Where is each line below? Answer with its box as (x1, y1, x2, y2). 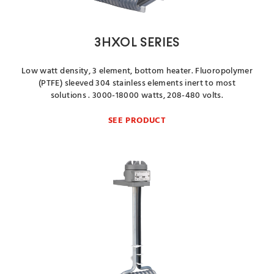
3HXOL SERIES (94, 37, 180, 50)
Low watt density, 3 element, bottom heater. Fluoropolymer (21, 64, 253, 78)
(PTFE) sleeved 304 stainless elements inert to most (39, 76, 235, 91)
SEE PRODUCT (108, 114, 166, 128)
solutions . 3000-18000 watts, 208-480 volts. (50, 89, 224, 103)
